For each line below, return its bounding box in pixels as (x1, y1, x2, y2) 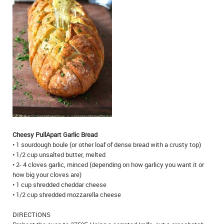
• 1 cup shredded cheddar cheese (12, 180, 106, 189)
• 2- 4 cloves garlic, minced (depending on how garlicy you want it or (12, 160, 204, 169)
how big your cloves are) (12, 170, 81, 179)
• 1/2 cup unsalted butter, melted (12, 150, 105, 159)
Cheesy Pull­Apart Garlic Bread (12, 130, 97, 139)
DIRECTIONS (12, 210, 50, 219)
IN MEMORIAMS (8, 4, 52, 14)
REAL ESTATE (8, 92, 45, 102)
